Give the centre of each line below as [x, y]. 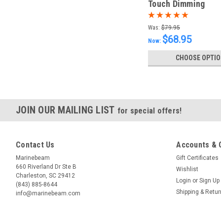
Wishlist [187, 169]
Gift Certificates [198, 158]
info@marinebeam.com [48, 193]
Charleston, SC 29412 [45, 175]
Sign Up [210, 180]
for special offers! [149, 110]
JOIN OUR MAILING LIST [67, 110]
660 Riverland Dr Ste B [46, 166]
